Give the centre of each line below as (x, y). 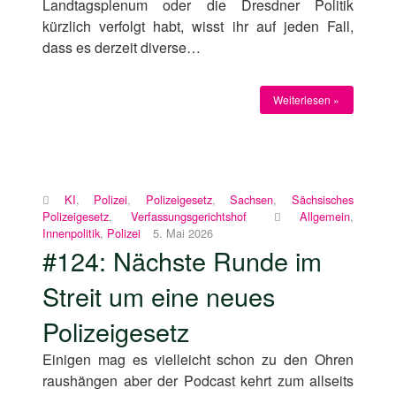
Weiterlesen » (307, 100)
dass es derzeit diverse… (122, 48)
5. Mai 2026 (181, 232)
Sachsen (252, 199)
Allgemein (325, 216)
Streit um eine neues (159, 295)
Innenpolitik (71, 232)
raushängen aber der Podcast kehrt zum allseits (198, 380)
